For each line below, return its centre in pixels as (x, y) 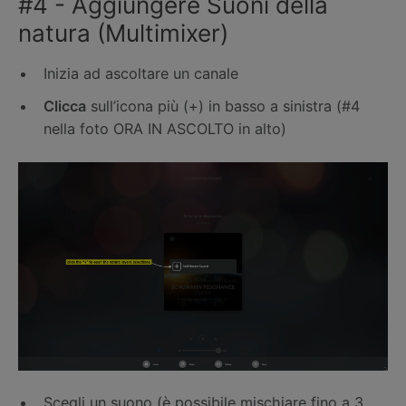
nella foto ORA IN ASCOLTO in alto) (165, 128)
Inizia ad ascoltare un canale (141, 74)
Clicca (65, 106)
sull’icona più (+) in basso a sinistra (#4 (223, 106)
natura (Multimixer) (123, 34)
